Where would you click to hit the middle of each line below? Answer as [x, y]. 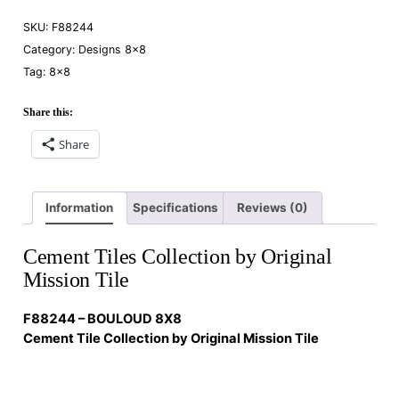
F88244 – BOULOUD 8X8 [102, 319]
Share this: [48, 113]
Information [80, 207]
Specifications [175, 207]
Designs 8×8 [112, 50]
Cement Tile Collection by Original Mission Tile [171, 339]
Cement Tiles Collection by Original [177, 257]
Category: [50, 50]
